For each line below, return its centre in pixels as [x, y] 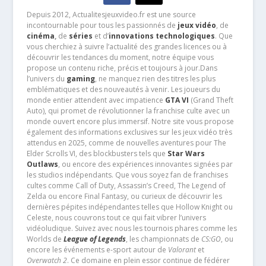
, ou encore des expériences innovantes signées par [145, 164]
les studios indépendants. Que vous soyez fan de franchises [127, 175]
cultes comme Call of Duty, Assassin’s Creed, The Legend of [126, 186]
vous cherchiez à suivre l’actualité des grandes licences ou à [126, 47]
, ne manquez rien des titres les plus [155, 79]
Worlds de [45, 239]
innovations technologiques [161, 36]
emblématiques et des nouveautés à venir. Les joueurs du [123, 90]
